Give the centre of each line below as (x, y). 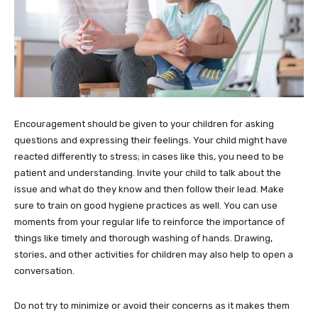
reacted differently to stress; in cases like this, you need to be (149, 156)
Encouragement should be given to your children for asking (144, 124)
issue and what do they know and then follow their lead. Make (149, 189)
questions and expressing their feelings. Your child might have (151, 140)
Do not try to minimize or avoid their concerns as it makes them (152, 305)
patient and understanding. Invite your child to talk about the (148, 172)
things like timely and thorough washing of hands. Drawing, (143, 238)
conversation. (44, 270)
